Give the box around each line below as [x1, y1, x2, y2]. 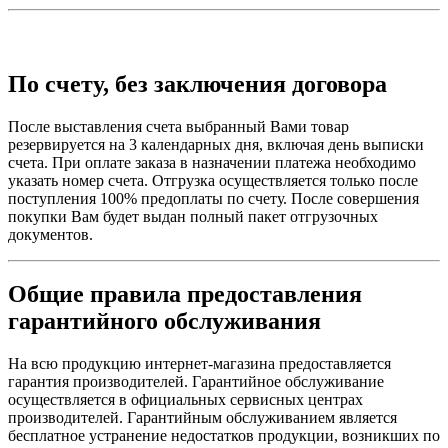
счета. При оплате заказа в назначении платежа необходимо [8, 153, 416, 171]
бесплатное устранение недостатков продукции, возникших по [8, 427, 440, 445]
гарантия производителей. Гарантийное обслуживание [8, 373, 384, 391]
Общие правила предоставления [8, 281, 362, 308]
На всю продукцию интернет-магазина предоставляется [8, 355, 391, 373]
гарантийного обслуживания [8, 308, 321, 335]
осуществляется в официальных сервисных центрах [8, 391, 363, 409]
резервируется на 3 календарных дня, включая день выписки [8, 135, 424, 153]
